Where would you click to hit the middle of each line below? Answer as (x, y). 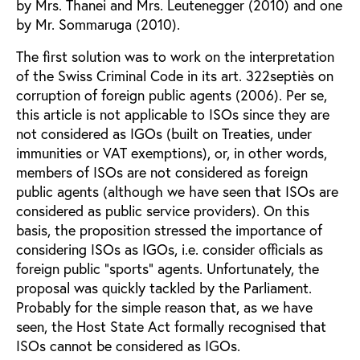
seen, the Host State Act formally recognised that (171, 326)
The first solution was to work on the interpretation (175, 56)
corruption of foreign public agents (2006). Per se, (172, 94)
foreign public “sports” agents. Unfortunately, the (168, 268)
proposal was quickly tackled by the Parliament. (164, 287)
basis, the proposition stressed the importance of (169, 229)
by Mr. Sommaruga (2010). (98, 24)
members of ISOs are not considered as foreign (162, 172)
